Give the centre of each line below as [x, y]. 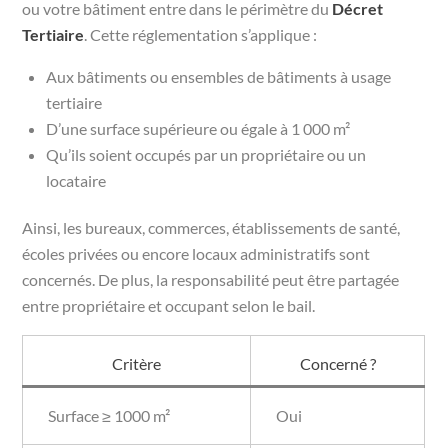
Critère [137, 363]
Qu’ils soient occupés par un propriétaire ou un [206, 154]
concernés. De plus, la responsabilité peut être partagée [211, 279]
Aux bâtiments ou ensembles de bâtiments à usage [219, 76]
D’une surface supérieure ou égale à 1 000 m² [198, 128]
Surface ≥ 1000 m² [109, 415]
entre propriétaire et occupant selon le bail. [169, 305]
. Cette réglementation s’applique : [201, 34]
